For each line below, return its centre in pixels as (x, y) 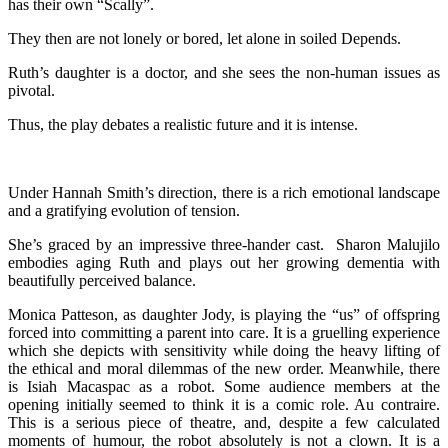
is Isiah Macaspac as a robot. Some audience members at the (224, 386)
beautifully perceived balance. (102, 280)
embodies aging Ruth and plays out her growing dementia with (224, 262)
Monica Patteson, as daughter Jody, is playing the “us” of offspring (224, 314)
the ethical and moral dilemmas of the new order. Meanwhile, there (224, 368)
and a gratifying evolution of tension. (124, 210)
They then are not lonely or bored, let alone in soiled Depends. (204, 38)
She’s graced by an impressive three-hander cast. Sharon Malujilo (224, 244)
